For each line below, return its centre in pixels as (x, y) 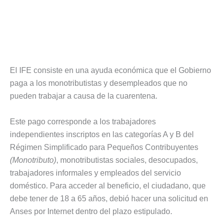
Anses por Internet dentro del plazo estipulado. (91, 212)
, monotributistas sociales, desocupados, (127, 160)
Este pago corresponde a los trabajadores (83, 122)
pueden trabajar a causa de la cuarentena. (84, 96)
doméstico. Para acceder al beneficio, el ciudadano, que (108, 186)
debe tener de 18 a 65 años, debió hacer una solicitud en (109, 199)
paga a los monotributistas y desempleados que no (99, 83)
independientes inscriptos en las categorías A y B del (102, 135)
